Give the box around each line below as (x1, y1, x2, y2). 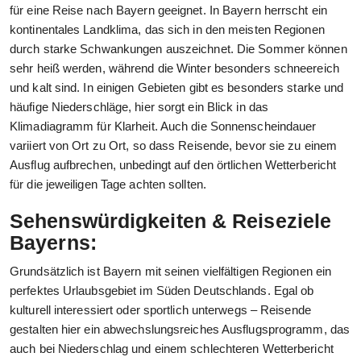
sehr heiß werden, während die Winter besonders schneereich (10, 61, 339, 76)
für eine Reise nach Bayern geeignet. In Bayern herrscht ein (10, 3, 327, 18)
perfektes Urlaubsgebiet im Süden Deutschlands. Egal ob (10, 284, 314, 298)
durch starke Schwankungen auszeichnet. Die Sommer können (10, 42, 347, 56)
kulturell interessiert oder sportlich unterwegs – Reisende (10, 303, 311, 317)
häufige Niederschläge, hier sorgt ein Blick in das (10, 100, 269, 114)
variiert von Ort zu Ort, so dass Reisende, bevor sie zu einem (10, 139, 338, 153)
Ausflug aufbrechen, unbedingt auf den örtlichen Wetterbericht (10, 158, 337, 172)
